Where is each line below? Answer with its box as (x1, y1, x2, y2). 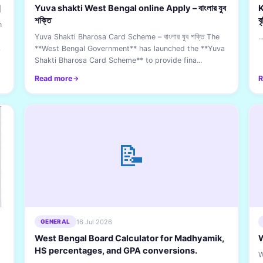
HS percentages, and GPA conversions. (34, 245, 197, 256)
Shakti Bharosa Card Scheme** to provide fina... (34, 56, 202, 65)
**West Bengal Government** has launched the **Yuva (34, 44, 225, 53)
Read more (34, 74, 72, 83)
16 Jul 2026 (76, 217, 112, 226)
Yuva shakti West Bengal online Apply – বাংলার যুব (34, 3, 226, 14)
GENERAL (40, 218, 70, 225)
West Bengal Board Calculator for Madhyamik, (34, 233, 224, 244)
